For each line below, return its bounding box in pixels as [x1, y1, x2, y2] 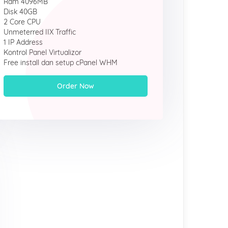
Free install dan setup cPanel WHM [4, 58, 118, 67]
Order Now [57, 81, 95, 91]
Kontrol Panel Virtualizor [4, 48, 82, 57]
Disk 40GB [4, 7, 38, 16]
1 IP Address [4, 38, 43, 47]
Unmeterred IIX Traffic [4, 27, 76, 37]
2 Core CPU [4, 17, 41, 26]
